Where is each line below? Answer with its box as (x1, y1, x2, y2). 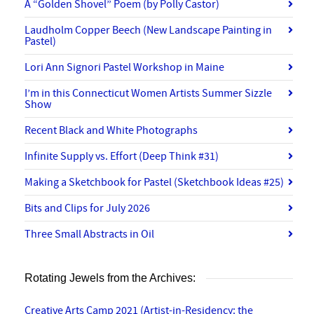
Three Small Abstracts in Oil (25, 227, 154, 242)
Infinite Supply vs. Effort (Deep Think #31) (25, 149, 219, 164)
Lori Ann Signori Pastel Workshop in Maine (25, 60, 224, 75)
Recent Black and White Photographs (25, 123, 198, 138)
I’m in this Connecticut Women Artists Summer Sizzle (25, 86, 272, 101)
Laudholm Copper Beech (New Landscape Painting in (25, 23, 272, 38)
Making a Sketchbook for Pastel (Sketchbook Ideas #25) (25, 175, 284, 190)
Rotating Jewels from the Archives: (25, 272, 196, 285)
